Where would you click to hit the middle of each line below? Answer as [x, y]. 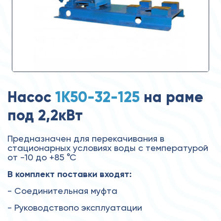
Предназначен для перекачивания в [86, 138]
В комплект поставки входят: [70, 174]
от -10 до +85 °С [42, 157]
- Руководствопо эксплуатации [75, 207]
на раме [171, 97]
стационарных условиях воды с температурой [108, 147]
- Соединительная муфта [62, 190]
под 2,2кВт [45, 115]
